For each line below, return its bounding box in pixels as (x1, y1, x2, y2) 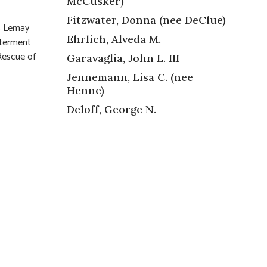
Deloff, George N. (67, 102, 156, 116)
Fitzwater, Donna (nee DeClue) (67, 13, 226, 27)
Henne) (67, 83, 107, 97)
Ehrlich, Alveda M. (67, 32, 161, 46)
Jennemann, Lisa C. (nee (67, 70, 193, 84)
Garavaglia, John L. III (67, 51, 179, 65)
